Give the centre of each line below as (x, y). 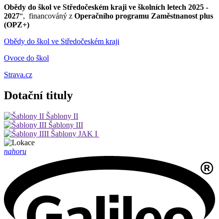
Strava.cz (18, 74)
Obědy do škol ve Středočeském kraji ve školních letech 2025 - (106, 7)
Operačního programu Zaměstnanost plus (143, 16)
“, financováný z (46, 16)
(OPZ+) (17, 24)
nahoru (15, 151)
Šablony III (66, 125)
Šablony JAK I (75, 133)
